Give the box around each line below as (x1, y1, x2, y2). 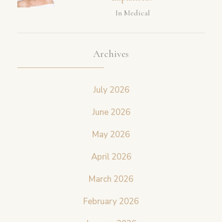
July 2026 (93, 84, 129, 96)
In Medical (115, 7, 150, 18)
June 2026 (92, 106, 130, 118)
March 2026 (89, 173, 133, 185)
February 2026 (83, 195, 139, 207)
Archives (93, 48, 129, 60)
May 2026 (92, 128, 130, 140)
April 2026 (91, 151, 131, 163)
